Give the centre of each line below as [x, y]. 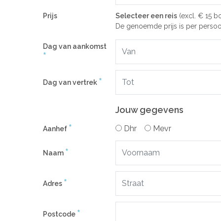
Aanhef [56, 129]
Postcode [60, 214]
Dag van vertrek [71, 82]
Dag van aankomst [75, 46]
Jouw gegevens [149, 110]
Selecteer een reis [146, 16]
